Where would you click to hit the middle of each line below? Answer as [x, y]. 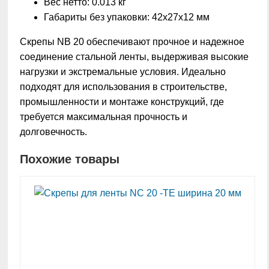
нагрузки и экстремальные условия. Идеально [123, 72]
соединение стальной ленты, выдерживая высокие [134, 57]
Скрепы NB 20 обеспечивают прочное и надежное [132, 42]
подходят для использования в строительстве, [123, 87]
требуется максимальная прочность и [104, 117]
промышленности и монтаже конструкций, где [122, 102]
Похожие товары [70, 159]
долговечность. [53, 132]
